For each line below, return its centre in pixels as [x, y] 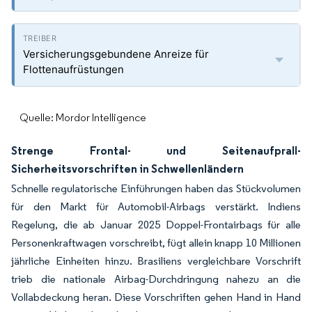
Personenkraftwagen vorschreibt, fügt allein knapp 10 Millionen [156, 243]
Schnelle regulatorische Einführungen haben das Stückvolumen [156, 188]
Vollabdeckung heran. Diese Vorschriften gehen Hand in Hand [156, 297]
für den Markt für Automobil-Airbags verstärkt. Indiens [156, 206]
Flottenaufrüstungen [73, 69]
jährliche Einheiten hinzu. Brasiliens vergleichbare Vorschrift [156, 261]
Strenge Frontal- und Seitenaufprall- [156, 150]
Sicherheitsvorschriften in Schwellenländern [127, 169]
